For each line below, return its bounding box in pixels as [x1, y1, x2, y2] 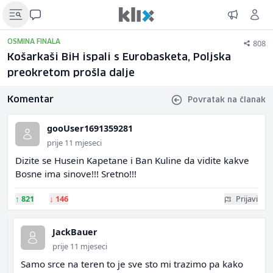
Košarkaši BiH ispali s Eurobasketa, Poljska [7, 52, 231, 63]
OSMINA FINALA [7, 38, 60, 45]
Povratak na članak [188, 96, 266, 104]
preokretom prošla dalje [7, 68, 135, 79]
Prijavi [236, 193, 258, 204]
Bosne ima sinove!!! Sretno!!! [15, 168, 136, 180]
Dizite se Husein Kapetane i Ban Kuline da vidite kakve [15, 154, 249, 166]
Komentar [7, 95, 54, 104]
